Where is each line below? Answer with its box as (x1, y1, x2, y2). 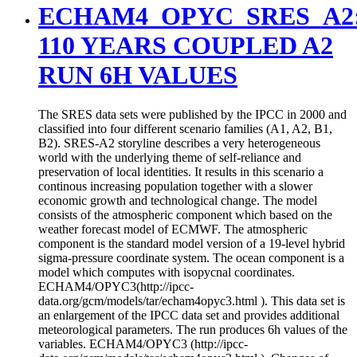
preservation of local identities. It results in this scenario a (38, 164, 324, 178)
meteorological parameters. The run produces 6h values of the (38, 322, 347, 336)
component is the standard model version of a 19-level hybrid (38, 236, 345, 250)
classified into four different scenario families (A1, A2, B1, (38, 121, 332, 135)
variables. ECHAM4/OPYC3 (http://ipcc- (38, 336, 248, 351)
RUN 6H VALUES (38, 61, 237, 90)
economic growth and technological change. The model (38, 193, 317, 207)
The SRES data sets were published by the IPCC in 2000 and (38, 107, 347, 121)
